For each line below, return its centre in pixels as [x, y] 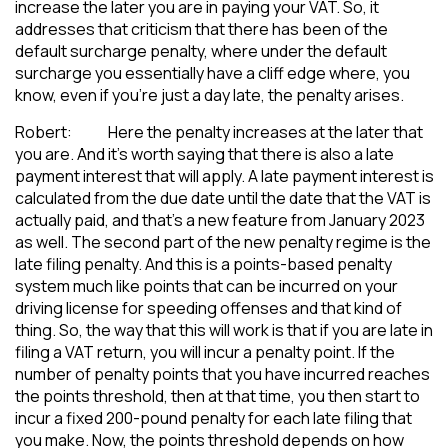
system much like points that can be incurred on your [206, 285]
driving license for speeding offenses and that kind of [208, 307]
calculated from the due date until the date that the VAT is [223, 197]
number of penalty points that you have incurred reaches [222, 373]
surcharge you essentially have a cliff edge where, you [212, 72]
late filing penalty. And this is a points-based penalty [203, 263]
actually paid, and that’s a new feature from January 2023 [220, 219]
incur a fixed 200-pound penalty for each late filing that [213, 417]
